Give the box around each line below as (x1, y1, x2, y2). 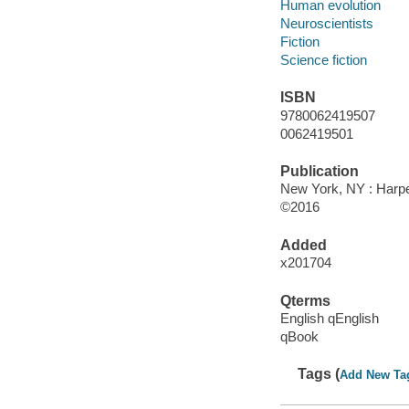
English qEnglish (279, 310, 379, 327)
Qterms (279, 292, 330, 309)
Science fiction (279, 51, 367, 68)
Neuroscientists (279, 15, 373, 31)
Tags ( (298, 366, 341, 383)
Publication (279, 163, 359, 179)
